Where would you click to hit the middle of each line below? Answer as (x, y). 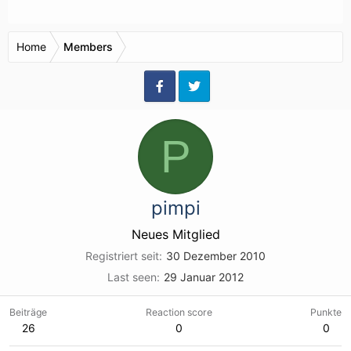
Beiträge (28, 312)
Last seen (132, 277)
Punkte (326, 312)
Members (88, 47)
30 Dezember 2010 (216, 256)
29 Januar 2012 (204, 277)
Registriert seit (122, 256)
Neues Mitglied (175, 234)
